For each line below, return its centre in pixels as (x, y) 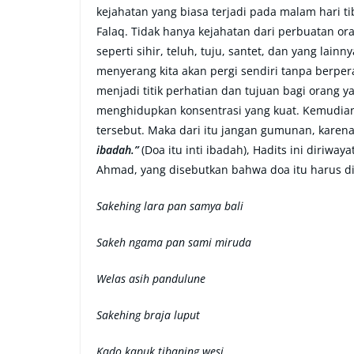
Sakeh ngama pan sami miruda (174, 242)
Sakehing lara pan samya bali (170, 206)
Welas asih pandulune (153, 279)
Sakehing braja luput (148, 315)
